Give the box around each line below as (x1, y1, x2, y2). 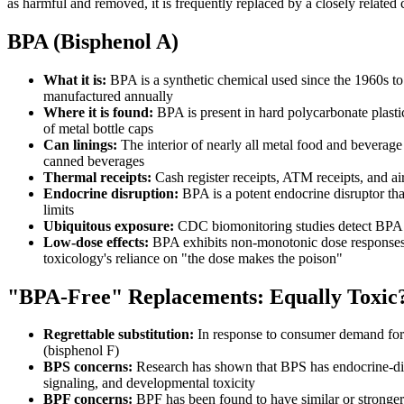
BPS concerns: (43, 359, 133, 375)
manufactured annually (43, 87, 173, 104)
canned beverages (43, 152, 144, 169)
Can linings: (43, 136, 117, 152)
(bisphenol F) (43, 343, 119, 359)
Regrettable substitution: (43, 326, 194, 343)
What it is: (43, 71, 106, 87)
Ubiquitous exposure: (43, 217, 174, 234)
